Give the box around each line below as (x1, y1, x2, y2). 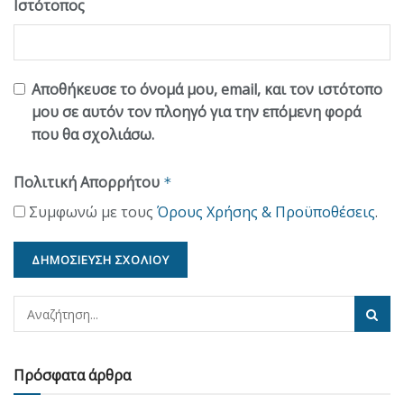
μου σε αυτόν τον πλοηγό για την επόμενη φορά (32, 102, 361, 123)
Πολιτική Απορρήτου (14, 172, 163, 193)
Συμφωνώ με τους (25, 202, 157, 223)
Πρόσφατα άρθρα (14, 365, 131, 386)
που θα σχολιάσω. (32, 124, 154, 145)
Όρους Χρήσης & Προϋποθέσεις (157, 202, 375, 223)
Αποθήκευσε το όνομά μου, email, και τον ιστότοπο (32, 79, 382, 100)
